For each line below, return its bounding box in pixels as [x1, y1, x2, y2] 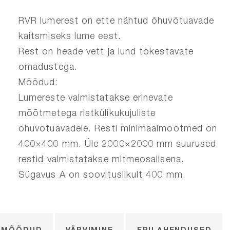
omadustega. [18, 61, 78, 72]
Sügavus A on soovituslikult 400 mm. [18, 168, 186, 180]
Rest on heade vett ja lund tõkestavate [18, 45, 194, 56]
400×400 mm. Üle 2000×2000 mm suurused [18, 138, 216, 149]
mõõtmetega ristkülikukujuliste [18, 107, 156, 118]
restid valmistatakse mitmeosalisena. [18, 153, 184, 164]
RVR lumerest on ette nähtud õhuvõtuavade [18, 14, 215, 26]
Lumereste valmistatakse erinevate [18, 91, 173, 103]
